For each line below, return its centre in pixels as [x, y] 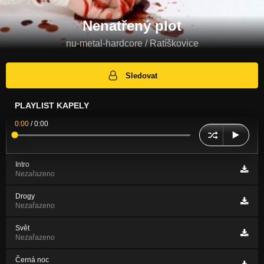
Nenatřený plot [132, 25]
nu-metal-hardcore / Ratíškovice [132, 43]
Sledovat [142, 75]
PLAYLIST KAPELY [52, 106]
